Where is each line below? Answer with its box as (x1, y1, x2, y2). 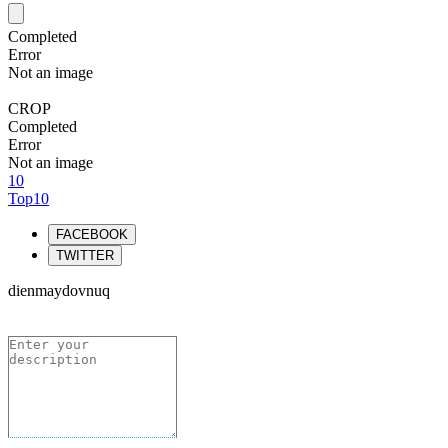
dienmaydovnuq (8, 282, 110, 299)
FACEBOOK (56, 227, 128, 242)
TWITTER (56, 248, 114, 263)
